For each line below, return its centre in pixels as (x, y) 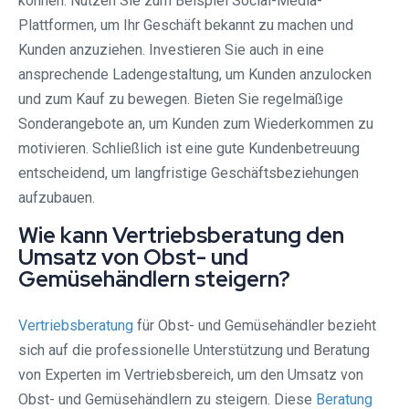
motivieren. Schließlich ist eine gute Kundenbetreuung (189, 149)
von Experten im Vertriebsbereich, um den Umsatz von (191, 375)
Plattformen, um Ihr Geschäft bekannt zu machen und (186, 26)
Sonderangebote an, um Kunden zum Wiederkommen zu (196, 124)
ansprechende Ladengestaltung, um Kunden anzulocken (195, 75)
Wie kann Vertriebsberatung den (181, 236)
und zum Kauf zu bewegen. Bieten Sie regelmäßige (181, 100)
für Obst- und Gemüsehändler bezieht (255, 326)
